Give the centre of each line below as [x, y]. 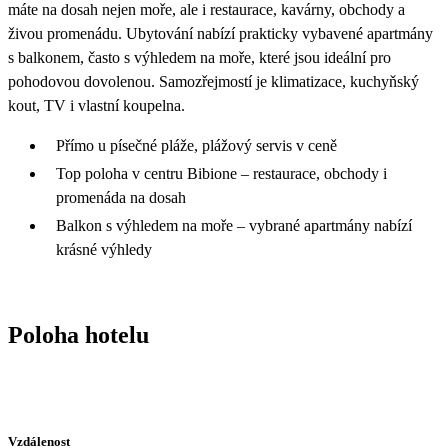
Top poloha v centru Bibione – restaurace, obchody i [221, 173]
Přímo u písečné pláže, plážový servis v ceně [196, 145]
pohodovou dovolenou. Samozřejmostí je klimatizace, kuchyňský [213, 81]
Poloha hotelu [78, 334]
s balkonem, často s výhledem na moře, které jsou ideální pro [199, 57]
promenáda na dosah [121, 197]
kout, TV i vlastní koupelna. [96, 105]
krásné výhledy [104, 249]
